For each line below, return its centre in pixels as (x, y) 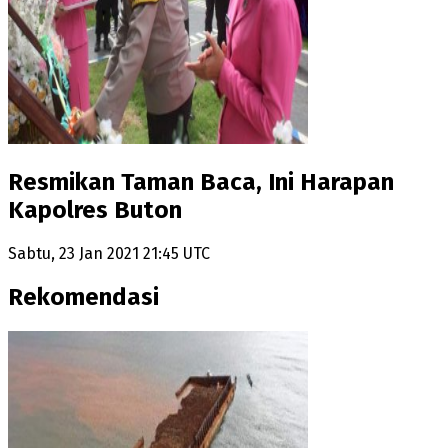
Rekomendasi (83, 296)
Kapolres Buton (95, 210)
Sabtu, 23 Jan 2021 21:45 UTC (109, 253)
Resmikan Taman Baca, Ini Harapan (201, 182)
